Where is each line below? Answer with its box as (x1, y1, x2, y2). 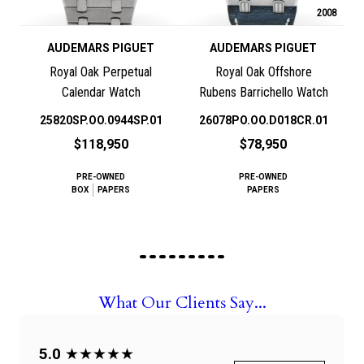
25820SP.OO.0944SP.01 (39, 114, 162, 128)
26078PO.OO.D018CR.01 (198, 114, 328, 128)
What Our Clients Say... (97, 292, 266, 314)
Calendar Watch (61, 84, 141, 101)
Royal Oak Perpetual (50, 64, 152, 80)
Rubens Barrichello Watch (198, 84, 328, 101)
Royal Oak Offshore (214, 64, 312, 80)
